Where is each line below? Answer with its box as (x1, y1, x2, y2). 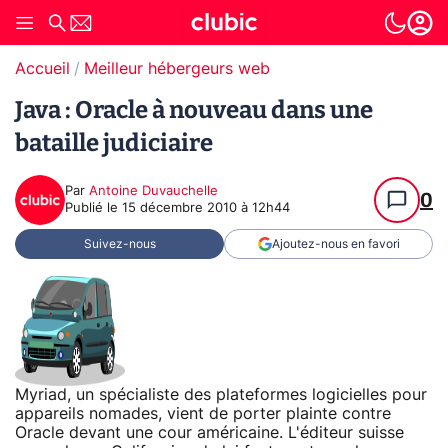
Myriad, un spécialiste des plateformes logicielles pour (15, 386, 427, 403)
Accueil (15, 61, 70, 77)
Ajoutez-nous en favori (271, 238, 400, 250)
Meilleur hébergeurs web (84, 61, 270, 77)
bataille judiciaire (15, 129, 213, 157)
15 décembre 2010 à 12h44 (122, 202, 290, 215)
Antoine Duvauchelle (89, 185, 218, 198)
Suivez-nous (83, 238, 156, 250)
